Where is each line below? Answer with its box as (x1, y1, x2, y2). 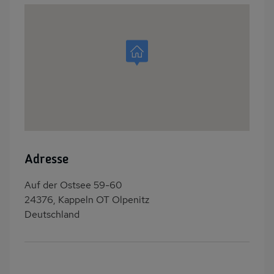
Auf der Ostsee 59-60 (24, 179, 122, 192)
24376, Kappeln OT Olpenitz (24, 193, 149, 207)
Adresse (24, 153, 68, 167)
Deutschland (24, 208, 80, 221)
